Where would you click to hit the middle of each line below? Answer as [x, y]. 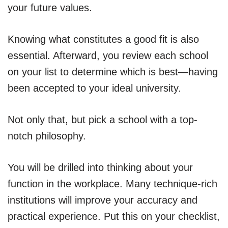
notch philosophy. [47, 136]
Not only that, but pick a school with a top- [103, 119]
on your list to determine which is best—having [113, 72]
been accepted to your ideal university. [94, 88]
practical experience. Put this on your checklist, [114, 216]
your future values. [50, 7]
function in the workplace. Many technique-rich [112, 183]
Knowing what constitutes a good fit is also [103, 39]
